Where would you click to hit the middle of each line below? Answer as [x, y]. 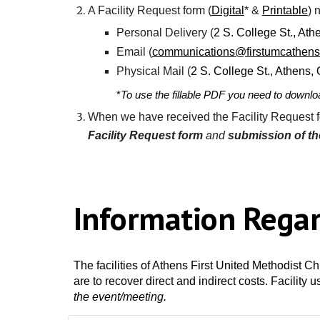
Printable [285, 10]
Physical [139, 71]
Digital [227, 10]
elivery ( [193, 32]
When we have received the [159, 117]
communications [193, 52]
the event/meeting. [120, 297]
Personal [140, 32]
